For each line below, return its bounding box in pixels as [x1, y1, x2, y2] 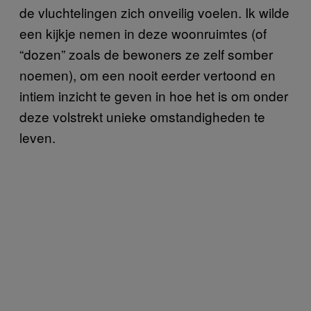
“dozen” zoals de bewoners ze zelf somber [19, 44, 273, 63]
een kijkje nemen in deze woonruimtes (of [19, 23, 267, 42]
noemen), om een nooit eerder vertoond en [19, 65, 276, 84]
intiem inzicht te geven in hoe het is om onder [19, 85, 288, 105]
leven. [19, 127, 56, 146]
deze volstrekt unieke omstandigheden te [19, 106, 265, 126]
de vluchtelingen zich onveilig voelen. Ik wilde [19, 2, 289, 22]
